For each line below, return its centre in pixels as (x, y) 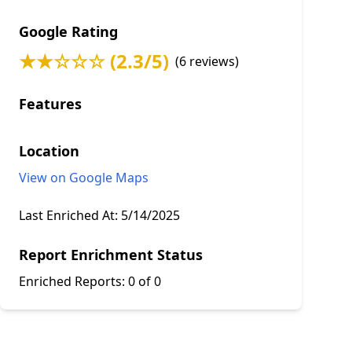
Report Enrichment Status (111, 255)
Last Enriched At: (70, 215)
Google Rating (68, 31)
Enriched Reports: (73, 281)
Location (49, 151)
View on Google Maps (84, 178)
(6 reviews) (207, 61)
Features (50, 104)
